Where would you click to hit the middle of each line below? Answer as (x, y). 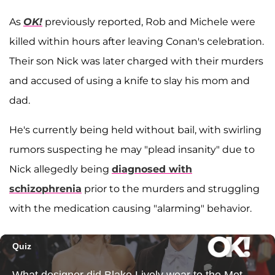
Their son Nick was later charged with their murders (136, 61)
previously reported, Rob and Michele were (149, 22)
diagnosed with (152, 169)
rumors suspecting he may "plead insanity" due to (132, 150)
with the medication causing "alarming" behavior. (130, 209)
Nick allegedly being (60, 169)
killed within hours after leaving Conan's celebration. (137, 42)
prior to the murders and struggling (171, 189)
